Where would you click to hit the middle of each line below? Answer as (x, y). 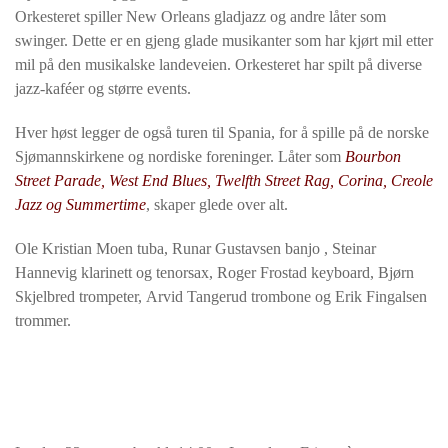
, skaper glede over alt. (217, 204)
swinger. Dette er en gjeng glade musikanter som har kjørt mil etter (224, 40)
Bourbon (373, 156)
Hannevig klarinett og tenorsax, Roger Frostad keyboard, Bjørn (214, 272)
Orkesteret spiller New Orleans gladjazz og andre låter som (200, 16)
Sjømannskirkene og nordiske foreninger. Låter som (180, 156)
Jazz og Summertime (80, 204)
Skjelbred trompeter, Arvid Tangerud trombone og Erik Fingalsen (223, 296)
